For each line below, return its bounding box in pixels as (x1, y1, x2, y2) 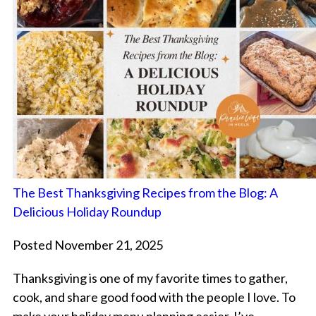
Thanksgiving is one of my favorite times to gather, (12, 270, 288, 286)
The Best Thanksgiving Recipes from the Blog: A (12, 185, 278, 201)
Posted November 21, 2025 (12, 237, 163, 253)
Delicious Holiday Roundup (12, 204, 162, 220)
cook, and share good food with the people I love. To (12, 289, 296, 305)
